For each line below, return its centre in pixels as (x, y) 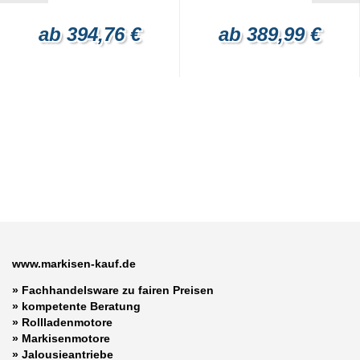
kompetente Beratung (81, 307)
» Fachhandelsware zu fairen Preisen (113, 290)
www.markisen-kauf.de (74, 264)
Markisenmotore (66, 339)
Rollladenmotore (67, 323)
